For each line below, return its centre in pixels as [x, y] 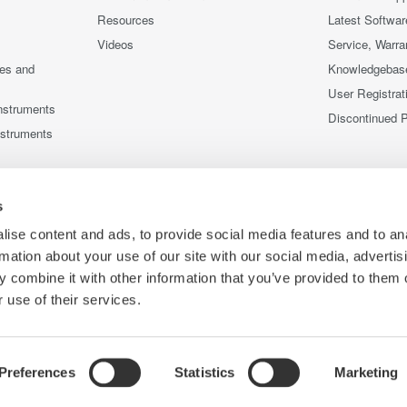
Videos [115, 45]
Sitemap [242, 378]
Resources [126, 20]
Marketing [366, 372]
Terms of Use [65, 378]
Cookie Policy [160, 378]
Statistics [205, 372]
